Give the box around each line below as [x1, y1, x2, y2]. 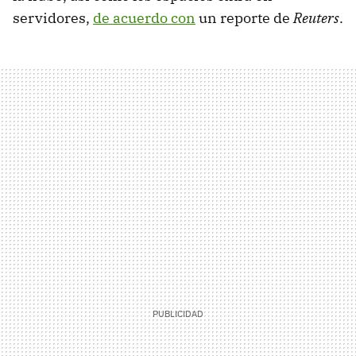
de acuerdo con [93, 8, 195, 27]
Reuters [293, 8, 339, 27]
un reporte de [195, 8, 293, 27]
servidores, [13, 8, 93, 27]
